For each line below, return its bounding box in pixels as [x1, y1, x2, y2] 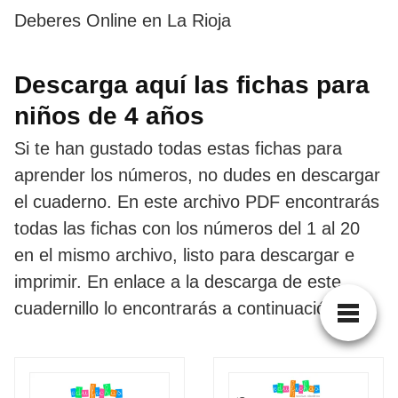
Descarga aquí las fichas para [14, 70, 370, 99]
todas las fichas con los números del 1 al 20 [14, 218, 360, 238]
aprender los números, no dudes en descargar [14, 164, 380, 185]
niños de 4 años [14, 101, 204, 130]
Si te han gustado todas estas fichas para [14, 138, 342, 158]
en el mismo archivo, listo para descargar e [14, 244, 354, 265]
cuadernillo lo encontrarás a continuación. [14, 298, 341, 318]
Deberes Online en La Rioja [14, 10, 231, 30]
